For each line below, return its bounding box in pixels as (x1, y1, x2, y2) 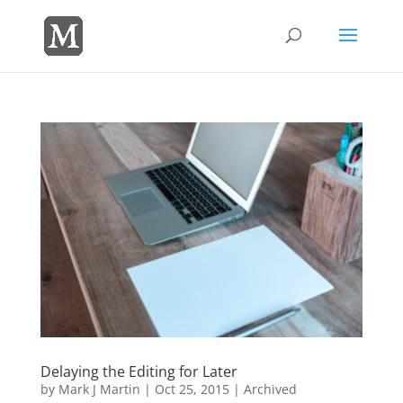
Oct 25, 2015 (154, 380, 229, 398)
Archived (243, 380, 297, 398)
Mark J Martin (58, 380, 140, 398)
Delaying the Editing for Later (40, 361, 237, 381)
